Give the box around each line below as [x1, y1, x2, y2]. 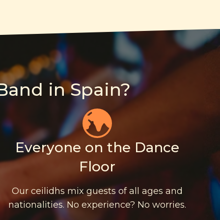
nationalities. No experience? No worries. [8, 199, 186, 210]
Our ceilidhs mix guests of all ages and [12, 185, 183, 196]
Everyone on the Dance [15, 138, 179, 156]
